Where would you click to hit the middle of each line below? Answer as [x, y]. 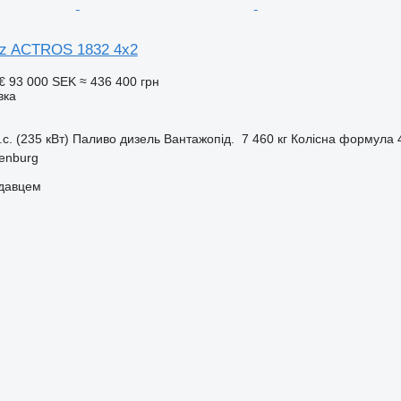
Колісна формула [342, 138]
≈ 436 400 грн [119, 81]
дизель [140, 138]
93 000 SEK [42, 81]
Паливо [94, 138]
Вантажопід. [199, 138]
